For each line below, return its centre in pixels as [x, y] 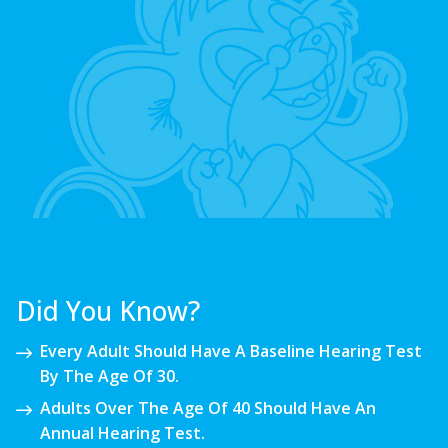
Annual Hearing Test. [122, 433]
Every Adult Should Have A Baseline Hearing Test [231, 350]
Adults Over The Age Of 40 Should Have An [208, 408]
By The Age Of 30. [109, 375]
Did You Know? [108, 311]
